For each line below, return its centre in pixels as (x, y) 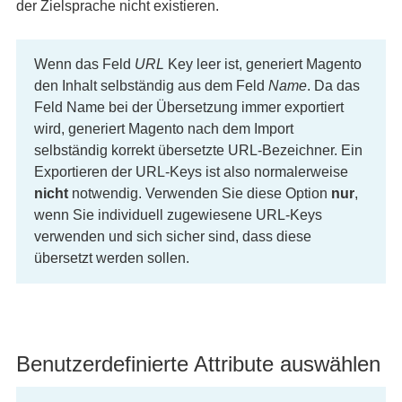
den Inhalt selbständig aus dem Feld (151, 86)
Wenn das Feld (84, 64)
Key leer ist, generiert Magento (262, 64)
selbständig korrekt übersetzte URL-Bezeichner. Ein (198, 150)
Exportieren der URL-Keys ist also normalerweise (191, 172)
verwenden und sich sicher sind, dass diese (172, 236)
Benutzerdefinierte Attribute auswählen (198, 364)
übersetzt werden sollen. (111, 258)
